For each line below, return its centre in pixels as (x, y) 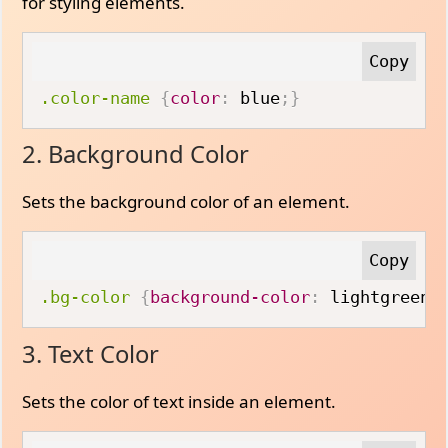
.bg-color (85, 297)
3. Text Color (91, 353)
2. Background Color (136, 154)
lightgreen (375, 297)
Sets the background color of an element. (186, 201)
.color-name (95, 97)
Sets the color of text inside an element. (179, 401)
